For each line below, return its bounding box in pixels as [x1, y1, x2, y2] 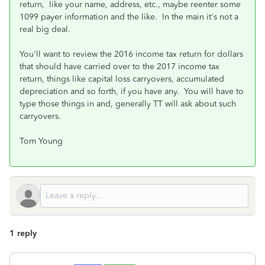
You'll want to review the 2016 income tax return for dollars [20, 49, 243, 59]
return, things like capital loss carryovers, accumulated [20, 74, 224, 84]
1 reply [9, 228, 37, 238]
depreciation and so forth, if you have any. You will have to [20, 86, 244, 96]
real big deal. [20, 24, 70, 34]
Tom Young [20, 136, 63, 146]
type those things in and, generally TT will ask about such [20, 99, 236, 109]
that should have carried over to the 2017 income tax [20, 62, 219, 72]
